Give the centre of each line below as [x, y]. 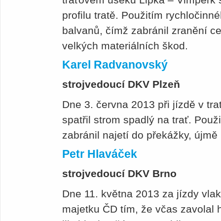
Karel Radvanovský [115, 65]
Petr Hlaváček [100, 154]
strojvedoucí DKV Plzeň [121, 84]
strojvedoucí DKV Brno [119, 174]
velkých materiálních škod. [127, 46]
